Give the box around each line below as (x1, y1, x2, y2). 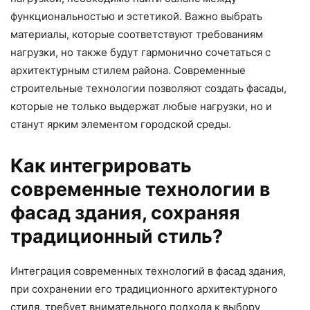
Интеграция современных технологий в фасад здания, (10, 264, 286, 277)
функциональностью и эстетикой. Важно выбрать (10, 9, 262, 23)
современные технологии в (10, 177, 271, 201)
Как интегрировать (10, 154, 192, 177)
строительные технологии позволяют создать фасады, (10, 81, 286, 95)
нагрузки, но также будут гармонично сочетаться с (10, 45, 271, 59)
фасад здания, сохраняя (10, 201, 240, 224)
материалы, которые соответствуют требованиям (10, 27, 263, 41)
